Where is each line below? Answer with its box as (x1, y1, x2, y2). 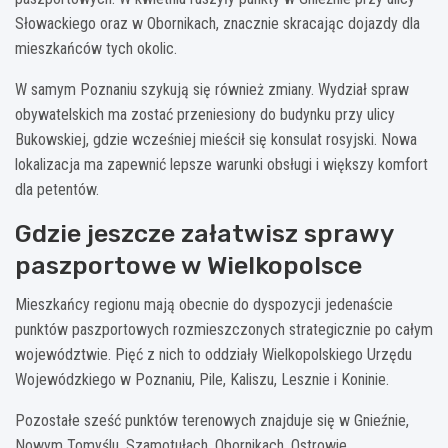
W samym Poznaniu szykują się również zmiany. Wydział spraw (15, 79, 409, 99)
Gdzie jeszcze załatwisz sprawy (15, 218, 393, 248)
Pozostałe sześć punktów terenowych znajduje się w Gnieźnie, (15, 410, 409, 430)
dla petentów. (15, 179, 99, 199)
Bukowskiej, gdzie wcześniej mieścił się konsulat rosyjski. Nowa (15, 129, 417, 149)
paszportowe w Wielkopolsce (15, 250, 362, 280)
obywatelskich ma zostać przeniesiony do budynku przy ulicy (15, 104, 395, 124)
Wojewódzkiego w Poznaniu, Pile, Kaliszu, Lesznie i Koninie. (15, 369, 389, 389)
